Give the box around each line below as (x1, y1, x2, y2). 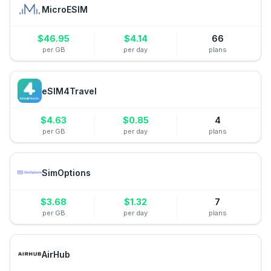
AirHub (42, 249, 70, 260)
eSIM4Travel (42, 85, 97, 96)
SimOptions (42, 167, 91, 178)
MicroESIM (42, 4, 88, 15)
